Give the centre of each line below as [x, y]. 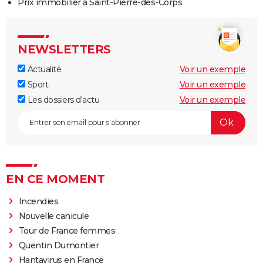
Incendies [38, 201]
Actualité [43, 69]
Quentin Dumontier [59, 245]
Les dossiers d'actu [62, 100]
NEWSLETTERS [64, 49]
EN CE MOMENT [55, 179]
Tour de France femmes [67, 230]
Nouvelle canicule [54, 216]
